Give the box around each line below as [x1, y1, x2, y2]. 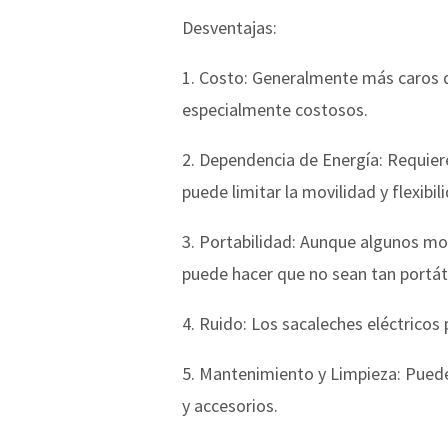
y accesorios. [182, 393, 278, 417]
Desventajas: [182, 15, 277, 39]
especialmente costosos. [182, 97, 368, 121]
